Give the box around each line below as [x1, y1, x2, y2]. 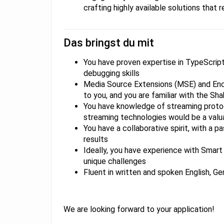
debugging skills [83, 68, 139, 78]
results [83, 134, 108, 144]
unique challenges [83, 156, 146, 166]
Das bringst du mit [63, 36, 154, 49]
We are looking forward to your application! [63, 204, 214, 214]
